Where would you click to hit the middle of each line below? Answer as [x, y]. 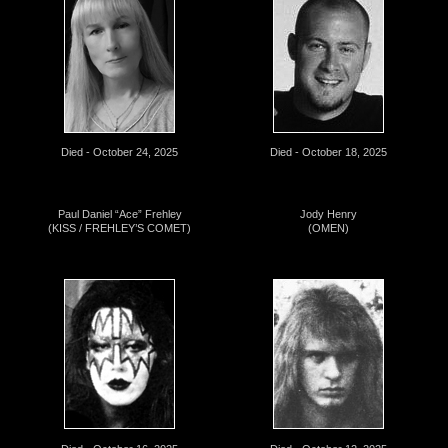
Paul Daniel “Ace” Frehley [119, 214]
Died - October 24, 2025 [119, 152]
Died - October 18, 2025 [328, 152]
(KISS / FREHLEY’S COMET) [119, 228]
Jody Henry [328, 214]
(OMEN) [328, 228]
